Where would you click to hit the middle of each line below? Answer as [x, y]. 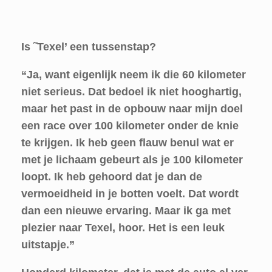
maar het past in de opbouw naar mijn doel [132, 109]
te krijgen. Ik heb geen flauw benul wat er [127, 143]
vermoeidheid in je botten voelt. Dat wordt [130, 194]
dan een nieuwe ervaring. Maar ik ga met [126, 211]
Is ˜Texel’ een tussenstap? [89, 47]
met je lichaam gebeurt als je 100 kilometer [132, 160]
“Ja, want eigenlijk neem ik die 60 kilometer [134, 75]
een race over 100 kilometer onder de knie [130, 126]
